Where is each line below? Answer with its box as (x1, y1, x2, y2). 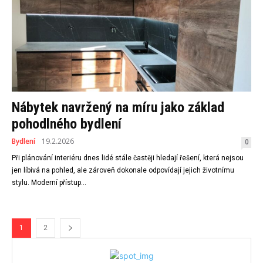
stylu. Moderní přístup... (12, 178, 86, 187)
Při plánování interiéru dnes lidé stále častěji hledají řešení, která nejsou (12, 154, 244, 163)
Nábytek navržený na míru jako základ (12, 99, 224, 116)
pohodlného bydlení (12, 116, 122, 133)
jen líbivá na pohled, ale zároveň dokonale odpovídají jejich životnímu (12, 166, 234, 175)
